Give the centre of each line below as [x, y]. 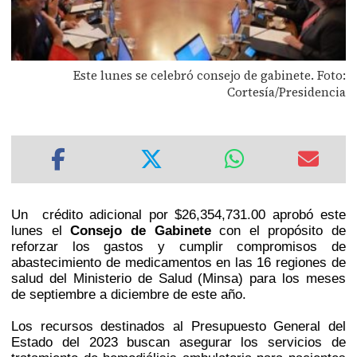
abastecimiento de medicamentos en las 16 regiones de [178, 263]
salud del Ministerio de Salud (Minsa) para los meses [178, 279]
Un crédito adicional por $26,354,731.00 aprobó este [178, 215]
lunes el [41, 231]
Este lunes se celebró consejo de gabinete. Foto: [209, 75]
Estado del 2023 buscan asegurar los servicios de [178, 342]
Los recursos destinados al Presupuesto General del [178, 326]
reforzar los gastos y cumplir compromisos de [178, 247]
